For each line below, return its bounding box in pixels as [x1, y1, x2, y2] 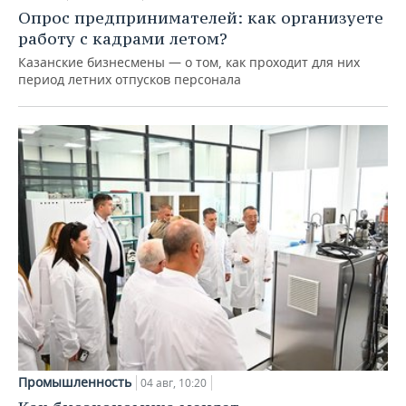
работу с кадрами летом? [18, 27, 227, 49]
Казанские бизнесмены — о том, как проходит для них [18, 53, 360, 71]
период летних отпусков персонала [18, 70, 241, 88]
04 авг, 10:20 [140, 375, 207, 391]
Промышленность [18, 373, 131, 391]
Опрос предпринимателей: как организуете [18, 6, 383, 28]
